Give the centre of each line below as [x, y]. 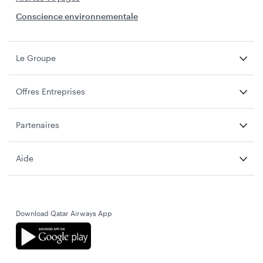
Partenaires [38, 124]
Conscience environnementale [77, 16]
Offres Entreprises [50, 91]
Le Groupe [36, 58]
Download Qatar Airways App [64, 213]
